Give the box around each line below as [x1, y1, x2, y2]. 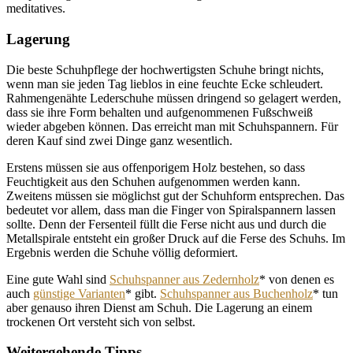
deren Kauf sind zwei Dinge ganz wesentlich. [6, 133, 232, 147]
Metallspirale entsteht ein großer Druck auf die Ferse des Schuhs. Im [6, 231, 345, 245]
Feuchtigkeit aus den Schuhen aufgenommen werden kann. [6, 174, 300, 188]
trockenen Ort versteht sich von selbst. [6, 314, 195, 329]
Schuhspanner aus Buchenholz [160, 286, 313, 300]
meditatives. [6, 2, 65, 16]
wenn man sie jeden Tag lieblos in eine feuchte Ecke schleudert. [6, 76, 323, 91]
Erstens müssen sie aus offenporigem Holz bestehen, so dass [6, 160, 305, 174]
